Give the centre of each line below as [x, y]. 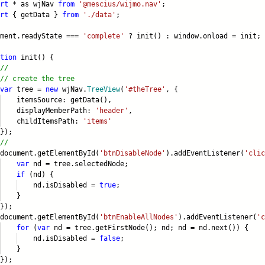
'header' [112, 111]
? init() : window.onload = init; [193, 36]
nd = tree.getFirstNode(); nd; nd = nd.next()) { [149, 228]
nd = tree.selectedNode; [79, 164]
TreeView [104, 90]
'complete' [104, 36]
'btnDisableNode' [132, 153]
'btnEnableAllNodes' [139, 217]
